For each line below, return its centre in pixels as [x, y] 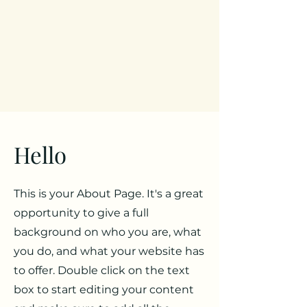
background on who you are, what [108, 232]
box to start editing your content [104, 290]
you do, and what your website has [109, 251]
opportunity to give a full [81, 213]
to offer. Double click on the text [102, 270]
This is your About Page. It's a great [109, 194]
